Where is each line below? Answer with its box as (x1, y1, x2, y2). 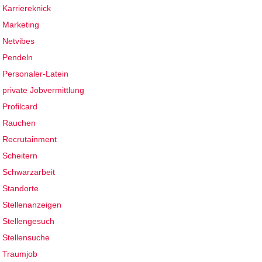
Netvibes (2, 36, 35, 46)
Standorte (2, 184, 39, 194)
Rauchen (2, 118, 36, 128)
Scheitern (2, 151, 38, 161)
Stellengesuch (2, 216, 55, 226)
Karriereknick (2, 4, 51, 13)
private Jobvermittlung (2, 85, 85, 95)
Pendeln (2, 53, 33, 63)
